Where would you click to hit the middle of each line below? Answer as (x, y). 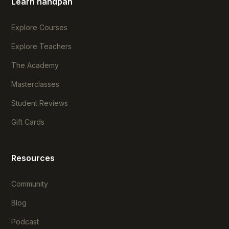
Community (30, 184)
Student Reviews (40, 103)
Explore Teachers (42, 46)
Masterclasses (36, 84)
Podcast (25, 221)
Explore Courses (40, 27)
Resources (33, 158)
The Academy (35, 65)
